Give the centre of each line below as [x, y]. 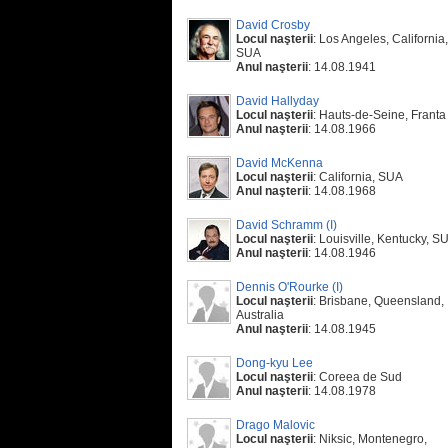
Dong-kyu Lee [274, 363]
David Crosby [273, 25]
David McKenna [279, 163]
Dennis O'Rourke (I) [289, 287]
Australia [260, 315]
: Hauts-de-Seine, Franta [379, 115]
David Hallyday [277, 101]
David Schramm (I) [286, 225]
